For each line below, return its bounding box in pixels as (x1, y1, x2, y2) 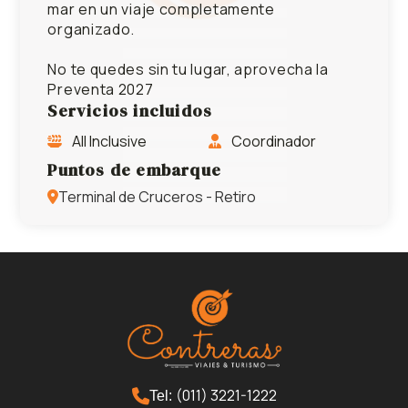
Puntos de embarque (47, 158, 222, 181)
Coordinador (229, 130, 316, 151)
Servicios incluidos (47, 98, 213, 122)
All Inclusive (69, 130, 148, 151)
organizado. (47, 18, 136, 39)
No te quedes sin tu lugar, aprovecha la (47, 58, 329, 79)
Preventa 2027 (47, 78, 154, 99)
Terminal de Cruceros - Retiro (58, 186, 257, 207)
